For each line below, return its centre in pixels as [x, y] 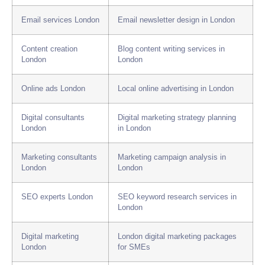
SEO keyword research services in [177, 197]
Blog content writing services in [171, 49]
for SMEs [134, 248]
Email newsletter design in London [176, 20]
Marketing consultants [59, 158]
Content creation [49, 49]
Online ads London [53, 89]
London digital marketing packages [177, 237]
